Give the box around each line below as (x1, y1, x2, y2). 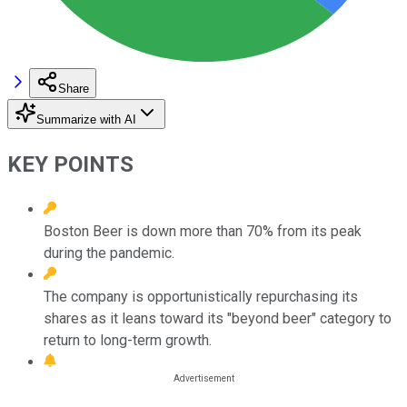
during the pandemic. (44, 243, 174, 262)
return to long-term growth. (44, 331, 212, 349)
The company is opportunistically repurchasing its (44, 287, 358, 305)
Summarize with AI (36, 112, 136, 126)
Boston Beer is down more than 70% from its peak (44, 222, 362, 240)
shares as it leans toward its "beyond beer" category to (44, 309, 392, 327)
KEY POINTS (7, 151, 134, 177)
